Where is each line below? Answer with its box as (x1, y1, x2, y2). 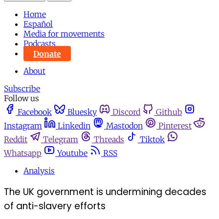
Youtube (57, 148, 88, 158)
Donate (33, 48, 61, 59)
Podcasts (23, 39, 56, 49)
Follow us (4, 93, 39, 104)
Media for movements (23, 29, 105, 39)
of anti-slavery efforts (4, 199, 106, 213)
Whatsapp (4, 148, 42, 158)
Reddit (4, 134, 27, 145)
